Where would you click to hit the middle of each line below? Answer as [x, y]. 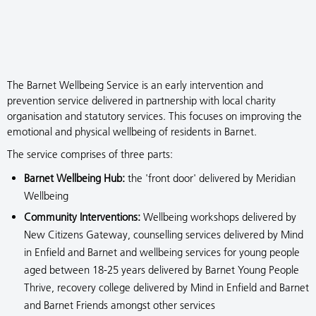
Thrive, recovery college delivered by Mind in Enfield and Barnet [166, 287]
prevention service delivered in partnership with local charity [141, 101]
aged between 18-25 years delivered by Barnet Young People [162, 270]
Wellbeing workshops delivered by [220, 217]
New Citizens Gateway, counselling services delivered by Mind [164, 235]
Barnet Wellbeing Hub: [74, 178]
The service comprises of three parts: [90, 154]
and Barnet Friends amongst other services [120, 305]
